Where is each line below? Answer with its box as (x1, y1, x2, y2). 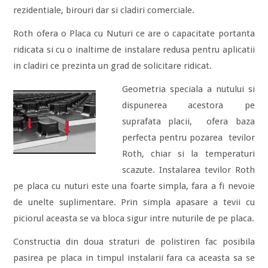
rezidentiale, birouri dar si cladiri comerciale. (13, 5, 195, 16)
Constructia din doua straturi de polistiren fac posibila (13, 236, 255, 247)
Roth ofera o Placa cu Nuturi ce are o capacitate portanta (13, 28, 255, 39)
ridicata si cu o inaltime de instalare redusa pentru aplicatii (13, 44, 255, 55)
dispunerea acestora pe (121, 100, 255, 111)
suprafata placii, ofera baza (121, 116, 255, 127)
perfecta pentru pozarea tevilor (121, 132, 255, 143)
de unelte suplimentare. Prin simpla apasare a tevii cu (13, 197, 255, 208)
